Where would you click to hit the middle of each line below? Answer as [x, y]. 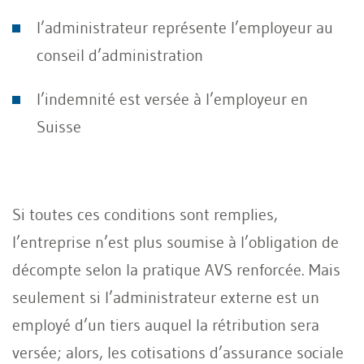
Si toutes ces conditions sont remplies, [145, 214]
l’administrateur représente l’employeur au [185, 27]
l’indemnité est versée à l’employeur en [172, 99]
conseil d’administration [120, 55]
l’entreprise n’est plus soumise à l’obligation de [175, 242]
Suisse [59, 126]
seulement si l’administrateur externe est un [166, 297]
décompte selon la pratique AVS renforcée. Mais [176, 269]
